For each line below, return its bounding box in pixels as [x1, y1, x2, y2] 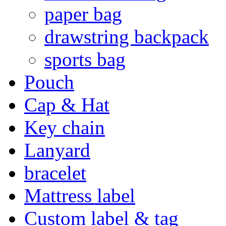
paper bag [44, 3, 122, 25]
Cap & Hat [24, 93, 109, 116]
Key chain [24, 116, 105, 138]
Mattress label [24, 184, 135, 206]
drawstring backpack [44, 25, 209, 47]
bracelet [24, 161, 86, 184]
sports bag [44, 48, 126, 70]
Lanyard [24, 139, 90, 161]
